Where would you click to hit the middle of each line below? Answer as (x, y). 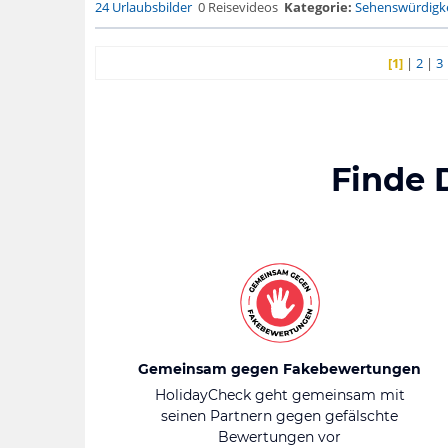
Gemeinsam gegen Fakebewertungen (279, 369)
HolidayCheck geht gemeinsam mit (279, 395)
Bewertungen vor (279, 437)
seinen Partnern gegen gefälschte (279, 416)
